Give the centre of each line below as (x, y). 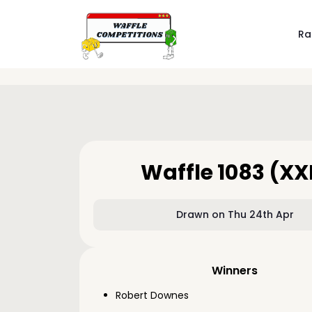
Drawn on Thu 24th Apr (235, 214)
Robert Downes (152, 295)
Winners (235, 271)
